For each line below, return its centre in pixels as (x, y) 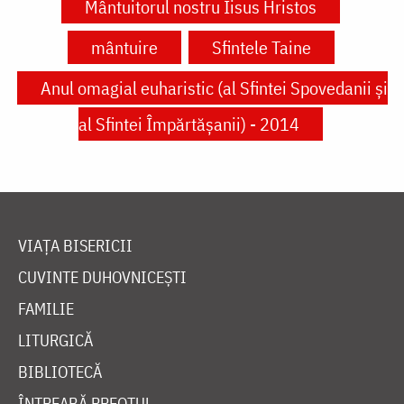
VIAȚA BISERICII (75, 245)
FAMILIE (46, 308)
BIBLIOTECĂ (60, 372)
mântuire (124, 47)
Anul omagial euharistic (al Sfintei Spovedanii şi (214, 87)
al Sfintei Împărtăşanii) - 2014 (189, 124)
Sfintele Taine (261, 47)
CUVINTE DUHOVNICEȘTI (102, 277)
